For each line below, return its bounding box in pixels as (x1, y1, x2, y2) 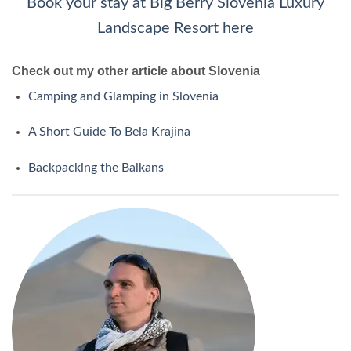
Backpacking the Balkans (27, 161, 164, 175)
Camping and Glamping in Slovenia (27, 89, 219, 103)
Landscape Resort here (97, 20, 254, 36)
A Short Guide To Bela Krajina (27, 125, 190, 139)
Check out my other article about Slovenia (12, 63, 260, 78)
